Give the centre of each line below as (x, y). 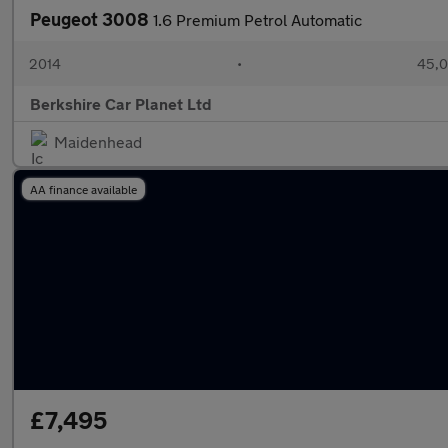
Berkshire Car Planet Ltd (121, 103)
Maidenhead (98, 141)
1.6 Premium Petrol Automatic (257, 19)
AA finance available (83, 189)
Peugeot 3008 (91, 19)
